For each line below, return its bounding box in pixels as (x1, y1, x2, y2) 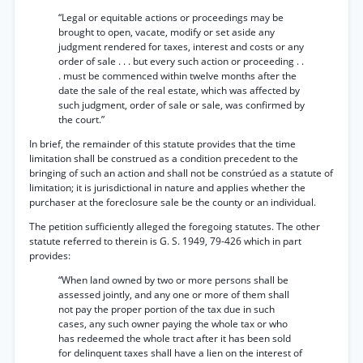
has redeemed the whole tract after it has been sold (58, 331, 291, 345)
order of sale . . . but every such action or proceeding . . (58, 54, 304, 68)
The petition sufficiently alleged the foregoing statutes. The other (29, 220, 320, 233)
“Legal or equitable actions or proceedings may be (58, 11, 284, 24)
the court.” (58, 113, 105, 126)
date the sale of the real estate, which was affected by (58, 83, 300, 97)
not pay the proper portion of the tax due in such (58, 302, 275, 316)
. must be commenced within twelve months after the (58, 69, 297, 83)
